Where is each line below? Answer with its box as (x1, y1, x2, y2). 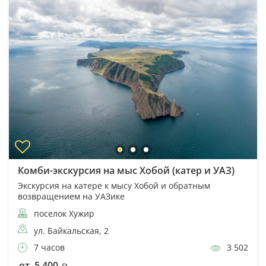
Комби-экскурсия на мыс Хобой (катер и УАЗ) (18, 163, 235, 177)
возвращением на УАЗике (18, 190, 125, 202)
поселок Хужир (31, 207, 94, 219)
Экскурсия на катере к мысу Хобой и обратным (18, 179, 210, 191)
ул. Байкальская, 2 (34, 224, 109, 236)
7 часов (31, 241, 65, 253)
